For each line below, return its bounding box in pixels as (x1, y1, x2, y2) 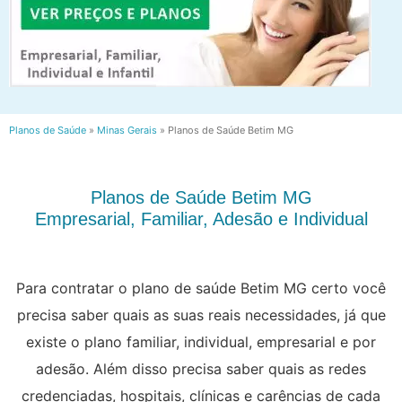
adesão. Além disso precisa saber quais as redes (36, 359, 366, 378)
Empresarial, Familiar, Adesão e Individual (34, 208, 368, 229)
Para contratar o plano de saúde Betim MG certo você (16, 278, 386, 297)
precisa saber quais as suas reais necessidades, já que (16, 305, 386, 324)
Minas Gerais (97, 124, 157, 137)
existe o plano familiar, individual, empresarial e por (26, 332, 376, 351)
